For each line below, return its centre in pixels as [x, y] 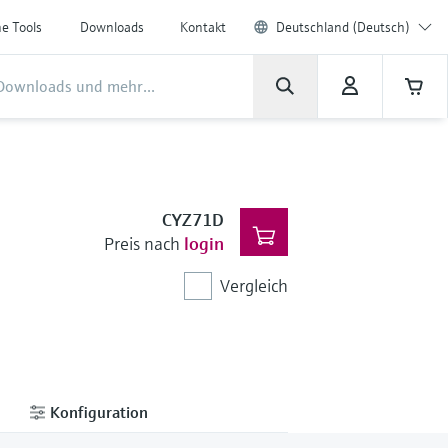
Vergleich [253, 285]
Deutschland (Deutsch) [343, 27]
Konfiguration [97, 411]
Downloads [112, 27]
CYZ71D [192, 219]
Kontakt [203, 27]
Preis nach [141, 243]
